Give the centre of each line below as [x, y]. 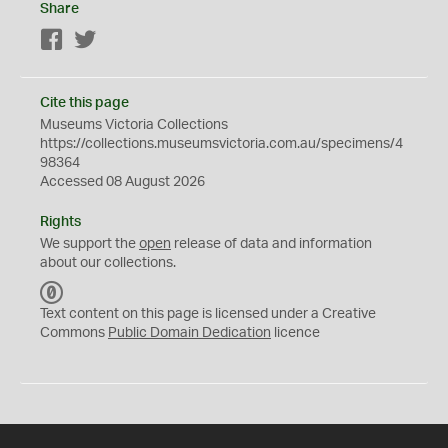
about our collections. [108, 263]
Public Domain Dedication [189, 333]
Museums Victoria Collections [134, 125]
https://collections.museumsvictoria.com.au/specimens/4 [221, 144]
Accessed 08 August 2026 [122, 182]
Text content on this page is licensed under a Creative [208, 314]
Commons [74, 333]
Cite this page [84, 103]
